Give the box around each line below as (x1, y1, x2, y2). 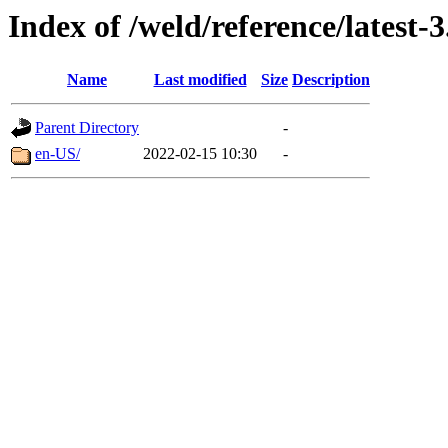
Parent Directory (35, 119, 139, 137)
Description (292, 71, 370, 89)
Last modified (153, 71, 247, 89)
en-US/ (35, 145, 80, 163)
